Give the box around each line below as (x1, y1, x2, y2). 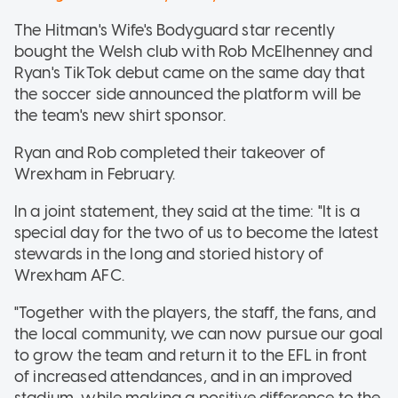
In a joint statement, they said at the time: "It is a (14, 201, 360, 221)
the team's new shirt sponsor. (14, 105, 227, 125)
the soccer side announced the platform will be (14, 84, 361, 104)
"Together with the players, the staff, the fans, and (14, 302, 376, 322)
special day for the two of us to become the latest (14, 222, 379, 243)
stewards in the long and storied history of (14, 243, 324, 264)
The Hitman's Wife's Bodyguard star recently (14, 20, 336, 40)
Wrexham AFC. (14, 265, 124, 285)
